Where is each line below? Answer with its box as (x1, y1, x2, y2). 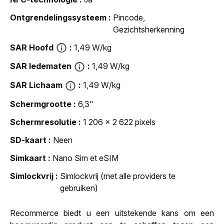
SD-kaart (10, 134, 46, 145)
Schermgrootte (10, 98, 71, 109)
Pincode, (113, 12, 145, 22)
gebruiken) (60, 182, 98, 193)
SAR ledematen (10, 61, 71, 71)
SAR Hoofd (10, 42, 53, 52)
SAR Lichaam (10, 79, 62, 90)
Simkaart (10, 152, 46, 163)
